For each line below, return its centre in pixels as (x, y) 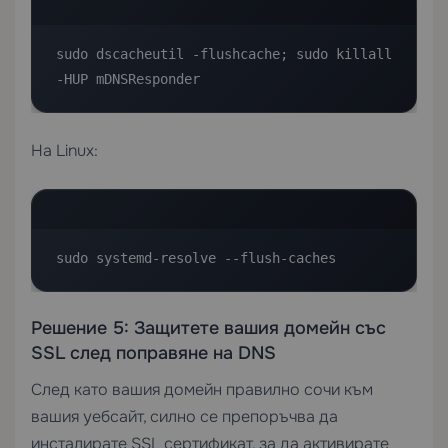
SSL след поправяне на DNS (153, 353)
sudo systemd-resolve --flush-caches (196, 258)
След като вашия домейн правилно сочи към (202, 389)
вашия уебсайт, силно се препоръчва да (184, 416)
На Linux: (64, 150)
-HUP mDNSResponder (128, 79)
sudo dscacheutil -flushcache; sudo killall (224, 54)
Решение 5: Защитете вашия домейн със (208, 328)
